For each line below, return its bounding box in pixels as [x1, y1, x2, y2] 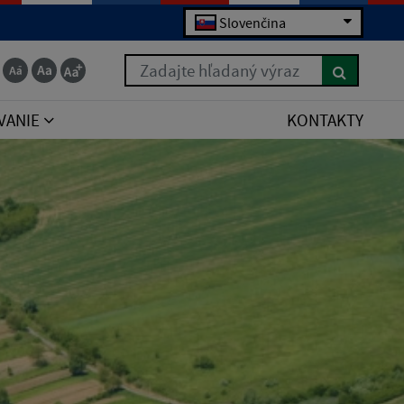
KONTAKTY [287, 109, 363, 131]
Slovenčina [219, 14, 286, 32]
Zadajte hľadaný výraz [124, 55, 283, 77]
